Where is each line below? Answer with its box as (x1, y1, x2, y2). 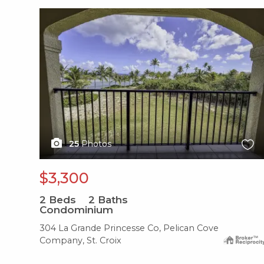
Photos (81, 138, 111, 149)
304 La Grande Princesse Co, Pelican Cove (39, 222, 219, 233)
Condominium (39, 203, 113, 216)
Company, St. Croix (39, 235, 121, 246)
